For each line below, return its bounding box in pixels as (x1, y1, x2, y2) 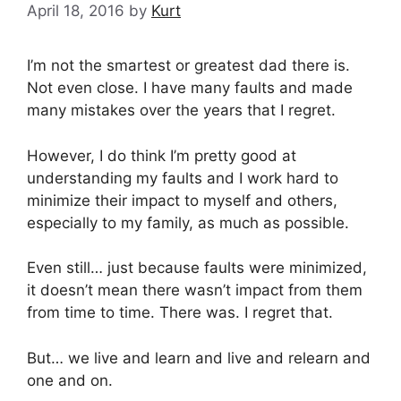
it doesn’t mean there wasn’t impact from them (27, 281, 363, 300)
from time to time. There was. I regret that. (27, 303, 333, 322)
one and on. (27, 371, 113, 389)
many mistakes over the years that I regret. (27, 101, 336, 120)
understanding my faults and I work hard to (27, 168, 338, 187)
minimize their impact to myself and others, (27, 191, 337, 209)
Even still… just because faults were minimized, (27, 259, 367, 277)
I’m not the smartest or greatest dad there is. (27, 56, 350, 75)
